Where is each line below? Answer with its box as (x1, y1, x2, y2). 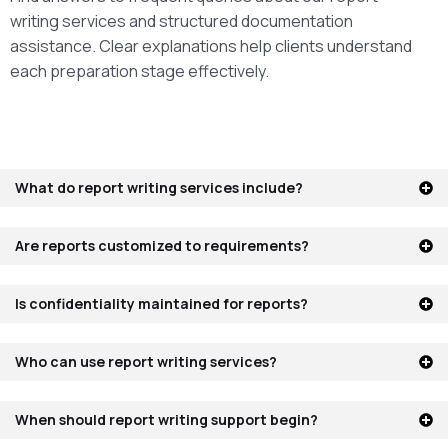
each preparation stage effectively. (10, 59, 269, 82)
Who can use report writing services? (15, 351, 277, 371)
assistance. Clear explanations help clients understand (10, 34, 412, 57)
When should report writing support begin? (15, 409, 318, 429)
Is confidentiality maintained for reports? (15, 293, 308, 313)
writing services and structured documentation (10, 9, 353, 32)
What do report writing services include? (15, 177, 303, 197)
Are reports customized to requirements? (15, 235, 309, 255)
